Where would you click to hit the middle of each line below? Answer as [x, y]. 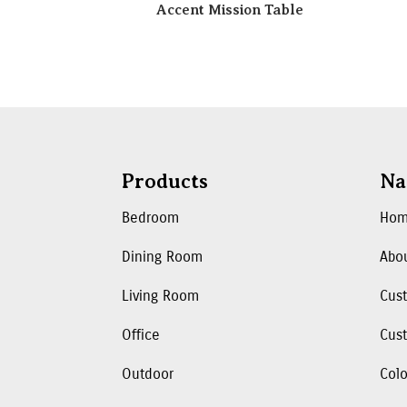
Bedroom [151, 217]
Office [141, 334]
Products [165, 181]
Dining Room [163, 256]
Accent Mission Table [229, 10]
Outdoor [148, 373]
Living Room [161, 295]
